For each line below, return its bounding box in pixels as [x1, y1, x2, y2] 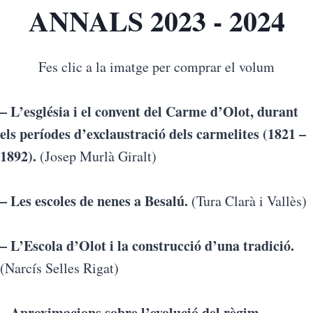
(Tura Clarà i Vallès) [188, 191, 307, 210]
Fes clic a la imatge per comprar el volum [38, 57, 275, 76]
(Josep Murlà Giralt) [36, 147, 156, 166]
